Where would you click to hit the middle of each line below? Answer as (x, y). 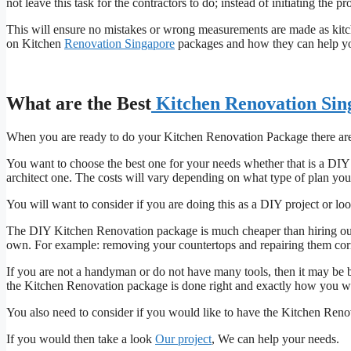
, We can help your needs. (275, 338)
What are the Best (79, 103)
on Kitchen (35, 43)
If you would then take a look (81, 338)
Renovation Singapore (119, 43)
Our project (183, 338)
